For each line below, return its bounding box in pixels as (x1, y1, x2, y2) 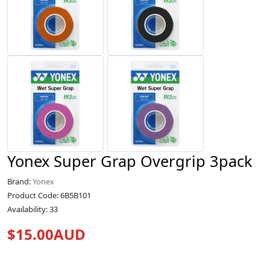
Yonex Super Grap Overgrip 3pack (7, 151, 253, 171)
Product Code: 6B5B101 (7, 190, 91, 201)
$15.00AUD (7, 224, 86, 244)
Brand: (7, 176, 33, 187)
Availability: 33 (7, 204, 58, 215)
